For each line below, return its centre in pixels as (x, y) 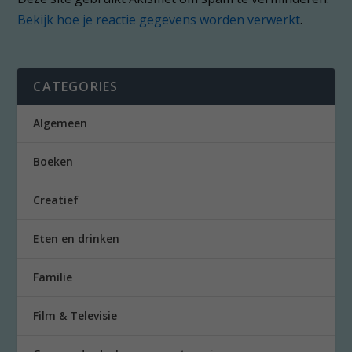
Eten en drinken (77, 239)
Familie (53, 277)
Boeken (53, 162)
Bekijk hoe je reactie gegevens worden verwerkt (159, 20)
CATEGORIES (76, 87)
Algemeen (60, 123)
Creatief (56, 200)
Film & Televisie (75, 316)
